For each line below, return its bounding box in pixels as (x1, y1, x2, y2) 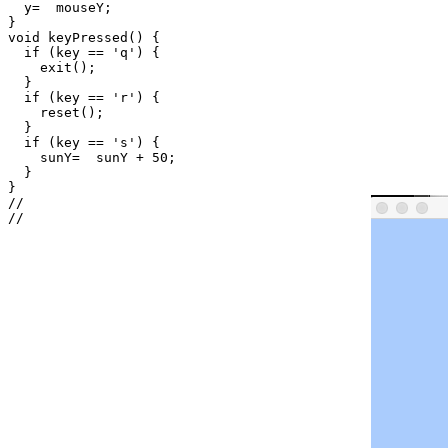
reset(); (8, 105, 104, 120)
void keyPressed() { (8, 30, 160, 45)
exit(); (8, 60, 96, 75)
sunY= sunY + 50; (8, 150, 176, 165)
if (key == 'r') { (8, 90, 160, 105)
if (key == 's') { (8, 135, 160, 150)
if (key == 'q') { (8, 45, 160, 60)
